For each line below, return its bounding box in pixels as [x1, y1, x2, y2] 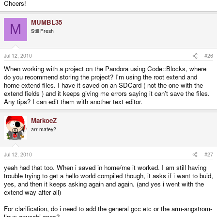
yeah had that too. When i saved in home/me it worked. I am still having [4, 163, 206, 172]
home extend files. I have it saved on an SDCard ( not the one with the [4, 80, 203, 90]
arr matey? [31, 125, 56, 133]
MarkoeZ [31, 116, 57, 125]
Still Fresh [31, 27, 54, 34]
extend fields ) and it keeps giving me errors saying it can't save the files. [4, 89, 210, 98]
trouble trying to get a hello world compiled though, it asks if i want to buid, [4, 171, 213, 181]
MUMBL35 [31, 17, 62, 27]
